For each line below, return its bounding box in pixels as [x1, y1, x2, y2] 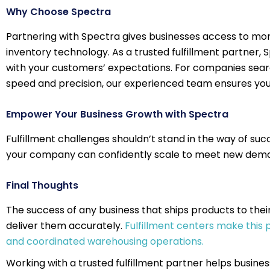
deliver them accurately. [6, 219, 125, 233]
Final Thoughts [6, 178, 78, 192]
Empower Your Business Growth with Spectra [6, 107, 228, 121]
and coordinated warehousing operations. [6, 234, 204, 248]
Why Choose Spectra [6, 5, 113, 19]
